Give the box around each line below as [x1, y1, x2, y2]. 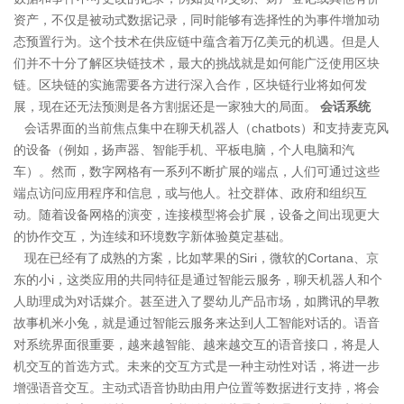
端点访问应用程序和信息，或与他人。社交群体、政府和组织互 [14, 185, 367, 200]
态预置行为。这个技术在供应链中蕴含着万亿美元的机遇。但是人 [14, 33, 380, 49]
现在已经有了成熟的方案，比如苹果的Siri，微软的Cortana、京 [14, 250, 379, 265]
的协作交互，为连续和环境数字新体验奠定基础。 [14, 228, 291, 243]
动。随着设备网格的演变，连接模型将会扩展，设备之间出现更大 [14, 207, 380, 222]
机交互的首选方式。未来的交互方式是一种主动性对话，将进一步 [14, 358, 380, 373]
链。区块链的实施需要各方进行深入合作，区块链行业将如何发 [14, 77, 367, 92]
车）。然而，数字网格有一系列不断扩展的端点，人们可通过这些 [14, 163, 380, 179]
